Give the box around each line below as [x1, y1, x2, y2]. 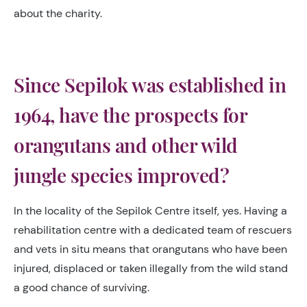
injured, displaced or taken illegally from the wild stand [14, 261, 288, 275]
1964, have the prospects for [14, 102, 247, 127]
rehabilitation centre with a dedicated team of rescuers [14, 223, 292, 237]
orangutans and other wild [14, 132, 238, 158]
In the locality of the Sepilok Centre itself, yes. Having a [14, 204, 287, 218]
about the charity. [14, 6, 102, 21]
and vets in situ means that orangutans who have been [14, 242, 287, 256]
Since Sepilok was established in [14, 72, 286, 97]
